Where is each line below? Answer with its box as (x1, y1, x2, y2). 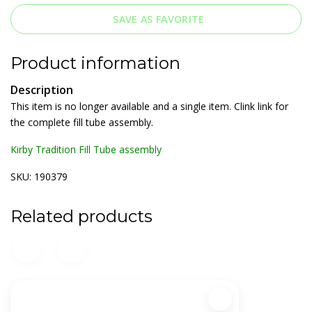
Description (10, 81, 73, 97)
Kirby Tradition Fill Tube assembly (10, 142, 162, 156)
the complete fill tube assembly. (10, 115, 153, 129)
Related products (10, 205, 153, 226)
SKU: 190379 (10, 169, 68, 183)
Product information (10, 52, 180, 73)
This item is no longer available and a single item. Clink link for (10, 99, 288, 113)
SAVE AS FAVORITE (113, 12, 205, 26)
